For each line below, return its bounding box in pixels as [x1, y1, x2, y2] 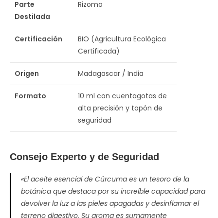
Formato [15, 91, 46, 101]
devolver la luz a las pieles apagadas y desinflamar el [21, 198, 199, 208]
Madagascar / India [78, 69, 144, 78]
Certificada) [78, 46, 120, 56]
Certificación [15, 34, 62, 44]
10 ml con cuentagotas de [78, 91, 167, 101]
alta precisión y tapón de [78, 103, 163, 113]
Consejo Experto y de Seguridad [10, 151, 159, 162]
